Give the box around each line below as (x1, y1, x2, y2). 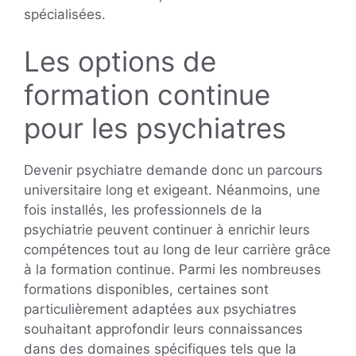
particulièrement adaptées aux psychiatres (24, 301, 296, 318)
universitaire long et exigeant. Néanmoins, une (24, 182, 320, 199)
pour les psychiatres (24, 111, 286, 145)
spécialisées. (24, 6, 106, 22)
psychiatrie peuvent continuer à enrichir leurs (24, 222, 310, 238)
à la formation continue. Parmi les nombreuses (24, 261, 321, 278)
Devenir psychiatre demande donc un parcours (24, 162, 323, 179)
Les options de (24, 44, 216, 79)
